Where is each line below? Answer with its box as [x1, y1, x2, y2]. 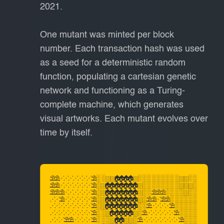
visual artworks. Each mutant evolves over [40, 114, 208, 123]
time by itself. [40, 128, 92, 137]
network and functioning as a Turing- [40, 86, 185, 95]
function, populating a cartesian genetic [40, 72, 196, 81]
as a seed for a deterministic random [40, 58, 185, 67]
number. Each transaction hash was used [40, 44, 204, 53]
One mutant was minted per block [40, 30, 174, 39]
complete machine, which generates [40, 100, 183, 109]
